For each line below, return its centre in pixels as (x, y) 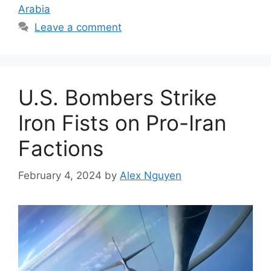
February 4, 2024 (60, 175)
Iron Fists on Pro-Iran (122, 123)
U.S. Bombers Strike (117, 98)
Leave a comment (78, 28)
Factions (61, 149)
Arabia (34, 9)
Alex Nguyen (151, 175)
